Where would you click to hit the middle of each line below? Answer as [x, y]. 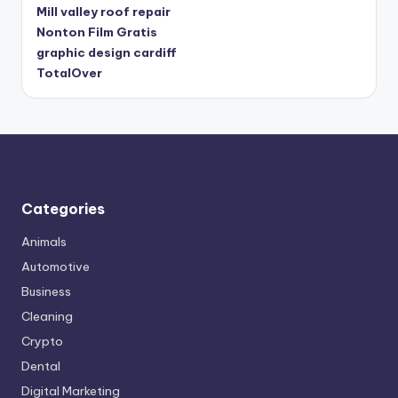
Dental [41, 366]
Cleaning [47, 316]
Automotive [56, 266]
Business [46, 291]
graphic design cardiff [107, 52]
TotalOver [69, 72]
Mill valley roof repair [103, 11]
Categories [63, 208]
